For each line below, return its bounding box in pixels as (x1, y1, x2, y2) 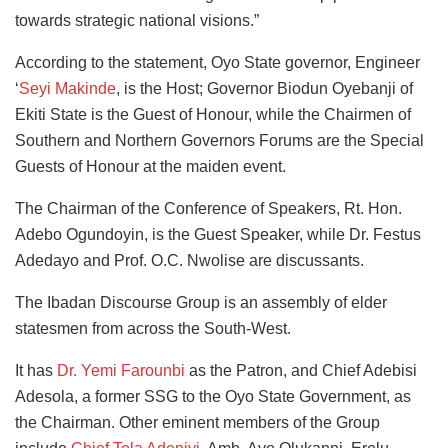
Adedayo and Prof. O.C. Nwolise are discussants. (15, 251, 364, 269)
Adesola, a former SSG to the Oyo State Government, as (15, 387, 411, 405)
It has (15, 361, 57, 379)
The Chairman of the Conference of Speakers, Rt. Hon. (15, 199, 402, 217)
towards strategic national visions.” (15, 11, 259, 29)
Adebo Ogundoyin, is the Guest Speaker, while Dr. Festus (15, 225, 421, 243)
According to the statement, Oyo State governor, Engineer (15, 53, 420, 71)
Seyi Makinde (19, 79, 116, 97)
